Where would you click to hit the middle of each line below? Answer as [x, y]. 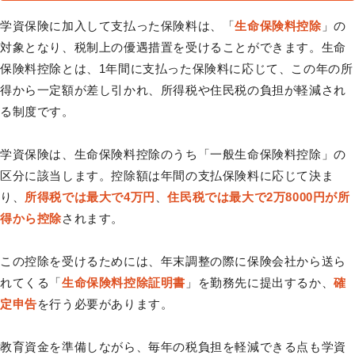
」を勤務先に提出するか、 [260, 283]
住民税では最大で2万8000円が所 [259, 197]
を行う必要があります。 [105, 304]
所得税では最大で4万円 [90, 197]
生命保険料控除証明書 [124, 283]
